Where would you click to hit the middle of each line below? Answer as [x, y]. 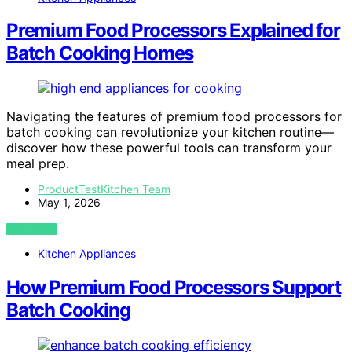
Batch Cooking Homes [100, 53]
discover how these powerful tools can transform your [169, 148]
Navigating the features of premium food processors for [174, 117]
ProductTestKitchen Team [104, 189]
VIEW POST [32, 229]
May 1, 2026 [69, 203]
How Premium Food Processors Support [174, 288]
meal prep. [38, 164]
